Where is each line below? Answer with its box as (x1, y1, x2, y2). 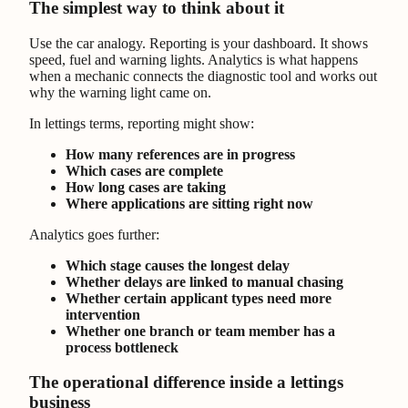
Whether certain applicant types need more (66, 290, 331, 306)
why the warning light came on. (29, 84, 211, 100)
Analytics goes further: (29, 226, 159, 242)
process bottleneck (66, 339, 178, 355)
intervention (66, 306, 140, 322)
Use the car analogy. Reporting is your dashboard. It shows (29, 35, 368, 51)
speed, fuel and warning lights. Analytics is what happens (29, 51, 358, 67)
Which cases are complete (66, 162, 223, 178)
